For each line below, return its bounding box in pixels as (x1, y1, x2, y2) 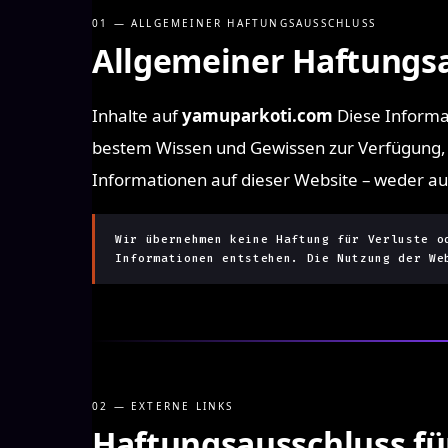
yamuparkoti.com (182, 104, 333, 127)
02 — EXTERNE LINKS (92, 399, 234, 413)
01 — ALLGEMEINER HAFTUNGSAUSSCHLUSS (92, 16, 376, 30)
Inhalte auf (92, 104, 182, 127)
